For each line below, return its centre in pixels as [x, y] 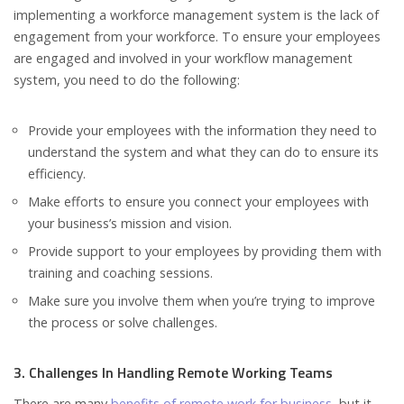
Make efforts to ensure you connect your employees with [198, 202]
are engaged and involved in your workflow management [183, 59]
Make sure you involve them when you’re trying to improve [202, 301]
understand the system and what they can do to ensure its [203, 152]
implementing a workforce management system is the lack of [196, 15]
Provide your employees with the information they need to [202, 131]
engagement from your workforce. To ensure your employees [197, 37]
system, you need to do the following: [127, 80]
